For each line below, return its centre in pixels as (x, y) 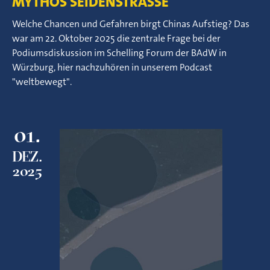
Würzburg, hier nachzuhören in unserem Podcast (112, 67)
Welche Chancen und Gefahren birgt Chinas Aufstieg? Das (131, 24)
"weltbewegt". (42, 82)
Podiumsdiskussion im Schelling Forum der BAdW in (119, 53)
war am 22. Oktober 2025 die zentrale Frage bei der (116, 38)
